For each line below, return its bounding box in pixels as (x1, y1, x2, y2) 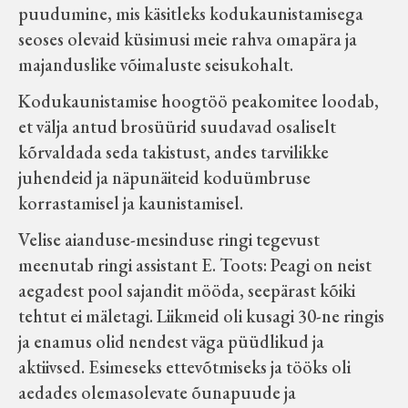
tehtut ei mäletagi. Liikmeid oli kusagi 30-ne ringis (18, 304, 384, 328)
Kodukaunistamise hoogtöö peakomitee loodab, (18, 89, 379, 113)
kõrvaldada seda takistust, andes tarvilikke (18, 140, 329, 164)
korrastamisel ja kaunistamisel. (18, 191, 243, 215)
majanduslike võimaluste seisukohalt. (18, 53, 293, 76)
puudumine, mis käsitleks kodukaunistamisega (18, 2, 363, 25)
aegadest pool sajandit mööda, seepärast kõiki (18, 279, 355, 302)
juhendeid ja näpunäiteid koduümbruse (18, 166, 311, 189)
